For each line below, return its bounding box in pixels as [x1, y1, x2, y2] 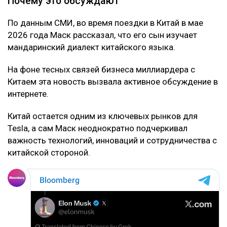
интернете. [8, 89, 49, 99]
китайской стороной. [8, 147, 90, 158]
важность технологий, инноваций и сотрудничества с [8, 135, 217, 146]
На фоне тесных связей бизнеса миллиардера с [8, 64, 195, 75]
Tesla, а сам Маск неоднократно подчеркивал [8, 123, 187, 134]
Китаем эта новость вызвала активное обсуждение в [8, 77, 218, 87]
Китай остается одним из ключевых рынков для [8, 111, 198, 122]
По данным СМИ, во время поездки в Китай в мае [8, 18, 203, 28]
